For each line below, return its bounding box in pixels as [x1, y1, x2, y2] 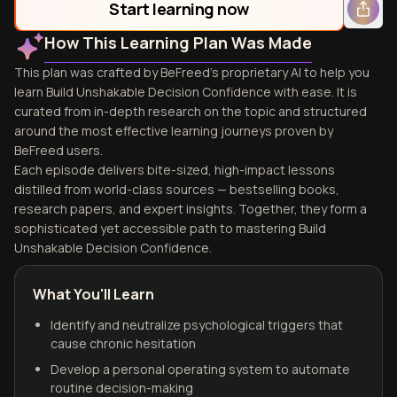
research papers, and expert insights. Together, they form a [14, 200, 367, 217]
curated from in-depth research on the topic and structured [14, 103, 367, 120]
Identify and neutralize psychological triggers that [51, 316, 343, 333]
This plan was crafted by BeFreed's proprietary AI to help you [14, 64, 370, 81]
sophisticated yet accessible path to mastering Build [14, 220, 326, 237]
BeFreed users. [14, 142, 103, 159]
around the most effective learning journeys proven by [14, 122, 333, 139]
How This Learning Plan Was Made [44, 32, 312, 53]
